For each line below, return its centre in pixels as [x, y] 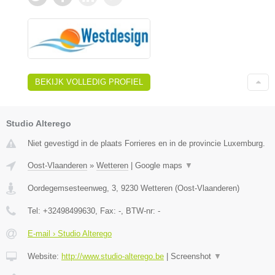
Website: [45, 257]
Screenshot [192, 257]
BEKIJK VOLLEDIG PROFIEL [89, 82]
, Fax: [107, 211]
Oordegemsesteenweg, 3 [72, 188]
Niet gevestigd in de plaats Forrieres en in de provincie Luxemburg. [146, 144]
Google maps [160, 166]
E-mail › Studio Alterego [70, 234]
